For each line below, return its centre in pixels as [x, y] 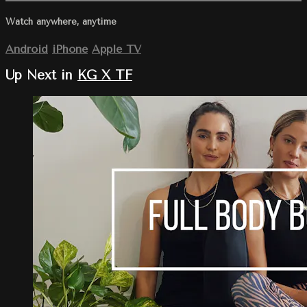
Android [27, 49]
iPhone [70, 49]
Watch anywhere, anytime [61, 22]
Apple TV [116, 49]
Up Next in [41, 76]
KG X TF [105, 76]
